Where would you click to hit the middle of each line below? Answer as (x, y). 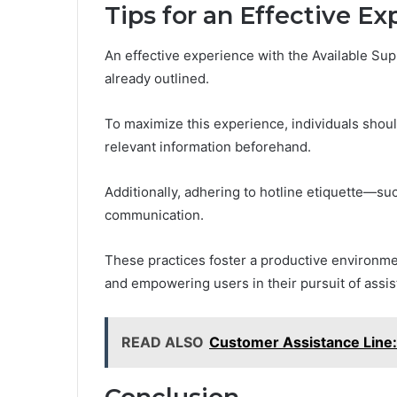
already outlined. (157, 78)
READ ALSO (163, 342)
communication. (154, 214)
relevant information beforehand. (208, 146)
